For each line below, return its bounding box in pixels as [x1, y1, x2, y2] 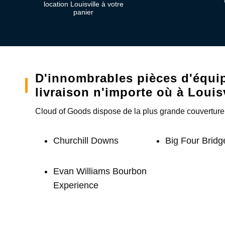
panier [73, 8, 94, 16]
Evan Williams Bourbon [53, 166, 147, 176]
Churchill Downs [53, 136, 119, 146]
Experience [53, 180, 98, 190]
